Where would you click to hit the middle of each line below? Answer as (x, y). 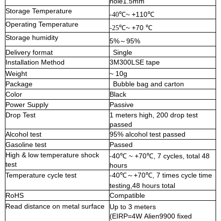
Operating (21, 24)
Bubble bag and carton (148, 84)
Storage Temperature (39, 11)
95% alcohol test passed (147, 134)
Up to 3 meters (133, 207)
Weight (16, 74)
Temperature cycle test (41, 175)
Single (123, 53)
